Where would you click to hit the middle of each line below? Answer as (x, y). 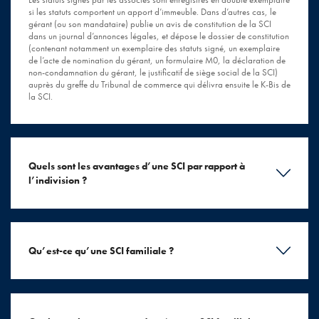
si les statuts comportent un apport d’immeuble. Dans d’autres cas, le (152, 12)
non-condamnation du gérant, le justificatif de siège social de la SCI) (153, 73)
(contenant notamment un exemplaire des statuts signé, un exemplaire (154, 48)
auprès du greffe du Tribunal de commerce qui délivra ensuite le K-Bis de (159, 85)
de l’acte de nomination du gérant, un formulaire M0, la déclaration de (157, 61)
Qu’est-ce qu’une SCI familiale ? (101, 251)
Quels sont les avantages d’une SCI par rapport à (137, 166)
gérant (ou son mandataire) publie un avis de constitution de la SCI (150, 24)
